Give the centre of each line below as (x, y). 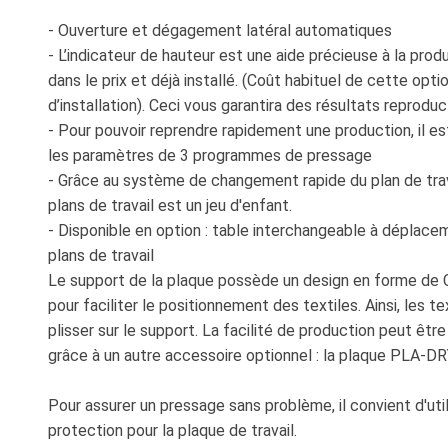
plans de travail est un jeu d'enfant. (170, 205)
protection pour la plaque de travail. (172, 430)
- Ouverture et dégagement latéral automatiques (220, 30)
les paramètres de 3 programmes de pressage (210, 155)
